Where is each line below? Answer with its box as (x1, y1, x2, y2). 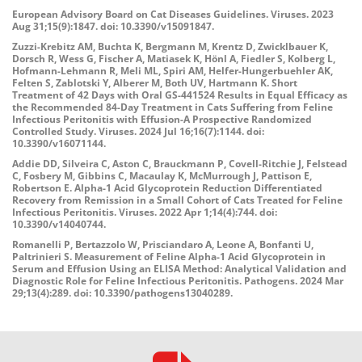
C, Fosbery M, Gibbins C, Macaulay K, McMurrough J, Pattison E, (12, 169, 312, 183)
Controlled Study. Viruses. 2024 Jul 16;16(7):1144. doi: (12, 124, 264, 138)
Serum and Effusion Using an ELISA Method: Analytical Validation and (12, 262, 347, 276)
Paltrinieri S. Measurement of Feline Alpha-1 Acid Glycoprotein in (12, 250, 326, 263)
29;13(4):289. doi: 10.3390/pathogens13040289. (12, 286, 233, 300)
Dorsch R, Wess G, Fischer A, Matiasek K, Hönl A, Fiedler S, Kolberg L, (12, 52, 335, 65)
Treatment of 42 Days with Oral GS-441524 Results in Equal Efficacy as (12, 88, 347, 102)
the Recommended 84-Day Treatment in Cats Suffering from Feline (12, 100, 333, 114)
